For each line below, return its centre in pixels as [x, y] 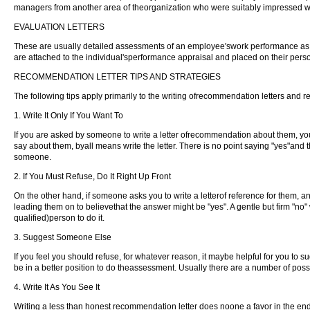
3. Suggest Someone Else [63, 237]
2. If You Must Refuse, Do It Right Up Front [92, 176]
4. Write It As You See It [57, 287]
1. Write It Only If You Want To [69, 116]
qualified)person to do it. [59, 218]
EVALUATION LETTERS [59, 27]
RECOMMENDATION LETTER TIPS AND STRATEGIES [117, 77]
